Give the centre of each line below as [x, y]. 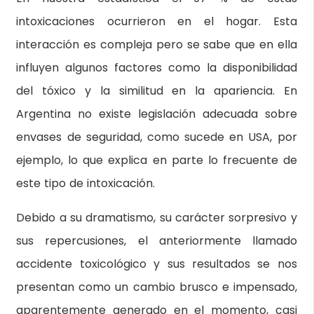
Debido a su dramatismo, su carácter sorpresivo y [157, 218]
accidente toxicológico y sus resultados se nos [157, 264]
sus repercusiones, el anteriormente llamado [157, 241]
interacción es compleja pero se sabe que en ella [157, 45]
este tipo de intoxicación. [86, 183]
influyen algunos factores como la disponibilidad [157, 68]
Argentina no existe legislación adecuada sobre [157, 114]
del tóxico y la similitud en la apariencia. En [157, 91]
